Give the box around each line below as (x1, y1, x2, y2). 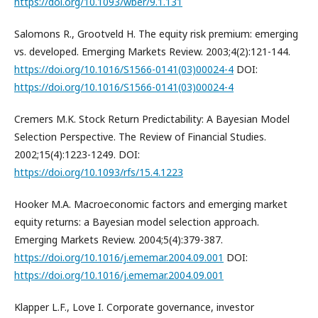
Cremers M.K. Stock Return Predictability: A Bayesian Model (14, 111, 290, 126)
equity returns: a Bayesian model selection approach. (14, 214, 259, 229)
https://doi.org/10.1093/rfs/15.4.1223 (14, 165, 183, 179)
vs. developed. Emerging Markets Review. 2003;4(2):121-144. (14, 44, 290, 58)
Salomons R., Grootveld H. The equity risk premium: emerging (14, 26, 298, 40)
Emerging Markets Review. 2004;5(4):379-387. (14, 232, 223, 246)
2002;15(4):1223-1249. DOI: (14, 147, 140, 161)
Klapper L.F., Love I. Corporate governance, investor (14, 300, 254, 314)
